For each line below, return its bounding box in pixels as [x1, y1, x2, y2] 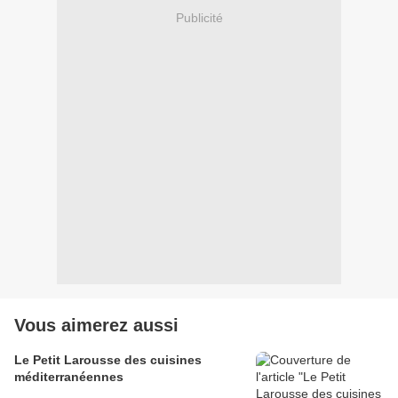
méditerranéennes [14, 370, 123, 385]
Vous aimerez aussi [14, 315, 179, 336]
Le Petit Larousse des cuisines [14, 353, 202, 368]
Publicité [175, 10, 223, 25]
